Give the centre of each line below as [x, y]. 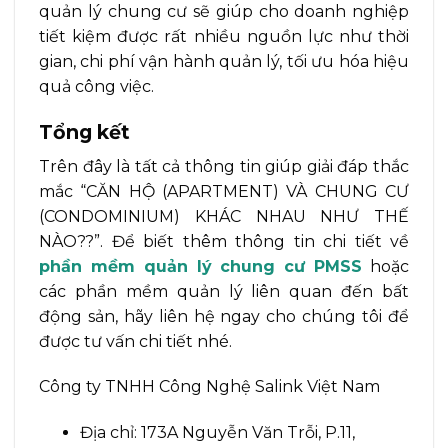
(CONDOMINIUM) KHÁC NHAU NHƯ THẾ [224, 216]
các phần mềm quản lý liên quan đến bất [224, 291]
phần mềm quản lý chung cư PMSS [201, 266]
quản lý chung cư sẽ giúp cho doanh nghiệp [224, 12]
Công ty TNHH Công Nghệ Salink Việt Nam [209, 387]
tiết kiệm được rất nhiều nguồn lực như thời [224, 37]
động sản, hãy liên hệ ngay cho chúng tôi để [224, 316]
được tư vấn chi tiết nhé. [135, 341]
